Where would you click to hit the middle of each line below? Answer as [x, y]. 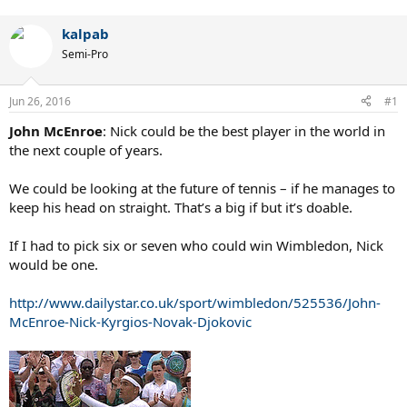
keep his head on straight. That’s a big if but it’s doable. [181, 207]
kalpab [85, 34]
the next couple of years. [86, 149]
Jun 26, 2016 [40, 101]
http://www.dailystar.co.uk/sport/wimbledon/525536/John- [195, 302]
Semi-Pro [85, 55]
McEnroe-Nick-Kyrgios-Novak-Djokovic [130, 321]
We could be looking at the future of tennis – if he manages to [202, 188]
